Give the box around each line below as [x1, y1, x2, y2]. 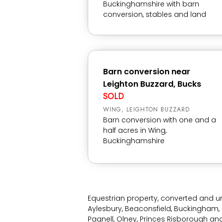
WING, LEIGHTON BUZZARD [103, 105, 190, 114]
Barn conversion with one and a [103, 115, 216, 125]
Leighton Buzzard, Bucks [103, 78, 201, 90]
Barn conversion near [103, 66, 190, 77]
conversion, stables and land [103, 9, 206, 19]
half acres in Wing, [103, 125, 166, 135]
